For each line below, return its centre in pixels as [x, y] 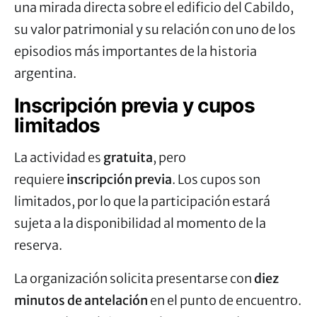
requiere [40, 179]
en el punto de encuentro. [225, 300]
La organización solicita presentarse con [134, 278]
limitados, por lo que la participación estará [142, 201]
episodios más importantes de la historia [136, 51]
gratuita [128, 157]
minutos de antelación [81, 300]
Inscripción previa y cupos [134, 105]
